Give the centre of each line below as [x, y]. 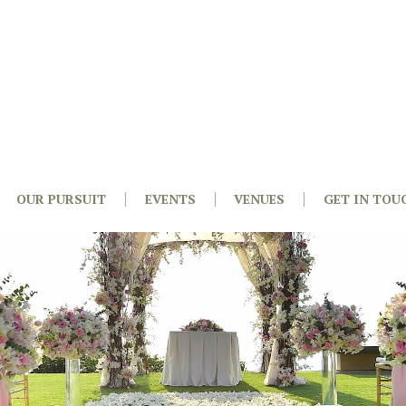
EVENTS [170, 199]
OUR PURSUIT [61, 199]
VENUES [260, 199]
